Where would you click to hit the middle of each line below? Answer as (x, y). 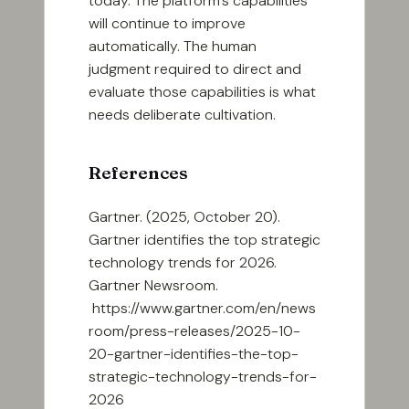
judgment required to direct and (195, 69)
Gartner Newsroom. (153, 286)
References (138, 173)
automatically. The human (173, 47)
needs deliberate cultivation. (182, 115)
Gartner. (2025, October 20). (184, 217)
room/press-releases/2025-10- (194, 331)
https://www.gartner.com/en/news (202, 309)
